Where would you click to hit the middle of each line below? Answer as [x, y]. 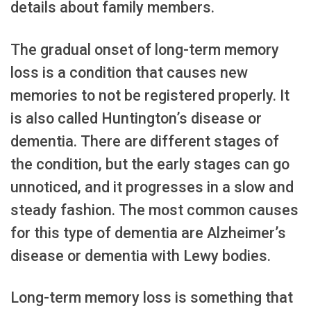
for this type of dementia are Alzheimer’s [148, 233]
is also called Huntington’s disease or [136, 118]
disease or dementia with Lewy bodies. [141, 255]
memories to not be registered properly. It [150, 95]
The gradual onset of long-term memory [145, 49]
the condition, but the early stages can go [150, 164]
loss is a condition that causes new [129, 72]
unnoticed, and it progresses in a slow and [152, 187]
